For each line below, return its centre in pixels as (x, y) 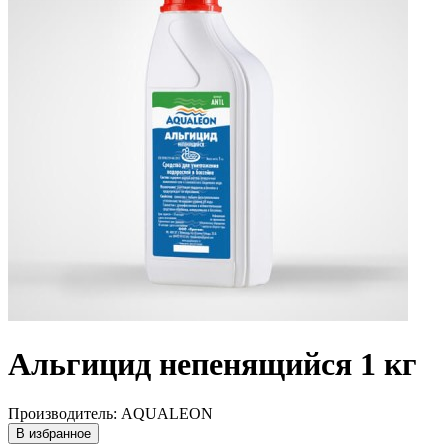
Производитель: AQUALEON (110, 413)
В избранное (53, 433)
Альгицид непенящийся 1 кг (212, 364)
